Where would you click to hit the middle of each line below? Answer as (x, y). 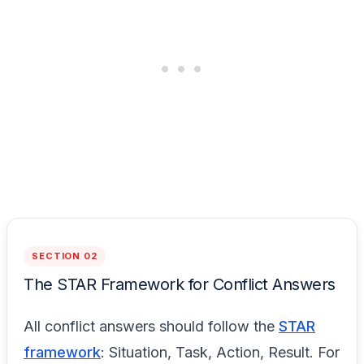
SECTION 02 (65, 256)
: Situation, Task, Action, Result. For (220, 352)
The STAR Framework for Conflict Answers (180, 284)
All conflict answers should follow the (151, 326)
